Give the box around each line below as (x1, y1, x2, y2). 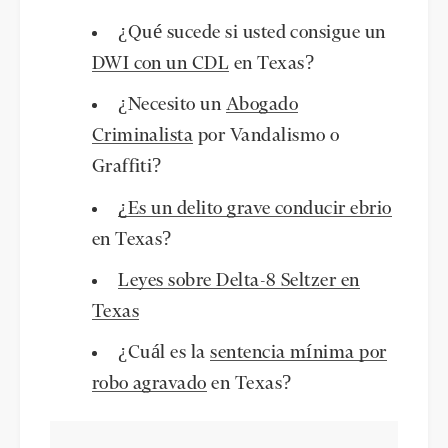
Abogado (225, 96, 299, 115)
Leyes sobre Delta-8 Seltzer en (118, 271, 360, 290)
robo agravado (91, 375, 207, 394)
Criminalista (91, 127, 194, 146)
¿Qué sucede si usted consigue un (118, 23, 386, 42)
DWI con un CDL (91, 54, 230, 73)
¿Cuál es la (118, 344, 211, 363)
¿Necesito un (118, 96, 226, 115)
